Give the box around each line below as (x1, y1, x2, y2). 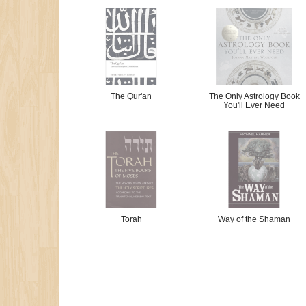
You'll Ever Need (223, 100, 285, 110)
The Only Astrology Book (208, 92, 300, 101)
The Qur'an (111, 92, 152, 101)
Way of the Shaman (218, 214, 290, 224)
